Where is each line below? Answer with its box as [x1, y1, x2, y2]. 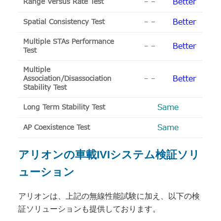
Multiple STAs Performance [23, 36, 114, 47]
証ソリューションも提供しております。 [18, 205, 161, 214]
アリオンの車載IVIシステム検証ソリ [18, 148, 200, 161]
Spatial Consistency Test [23, 16, 105, 27]
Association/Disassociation [23, 73, 112, 84]
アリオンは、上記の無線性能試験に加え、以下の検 [18, 192, 200, 201]
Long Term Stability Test [23, 102, 106, 112]
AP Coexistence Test [23, 122, 90, 133]
